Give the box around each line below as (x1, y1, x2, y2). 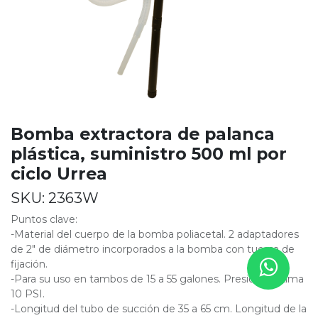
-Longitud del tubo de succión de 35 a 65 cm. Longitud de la (11, 302, 307, 315)
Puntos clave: (11, 212, 77, 226)
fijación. (11, 257, 48, 270)
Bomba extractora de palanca (11, 123, 275, 144)
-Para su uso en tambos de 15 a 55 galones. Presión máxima (11, 272, 304, 285)
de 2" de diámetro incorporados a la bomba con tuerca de (11, 242, 295, 256)
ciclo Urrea (11, 163, 107, 184)
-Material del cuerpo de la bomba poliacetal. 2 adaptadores (11, 227, 299, 241)
